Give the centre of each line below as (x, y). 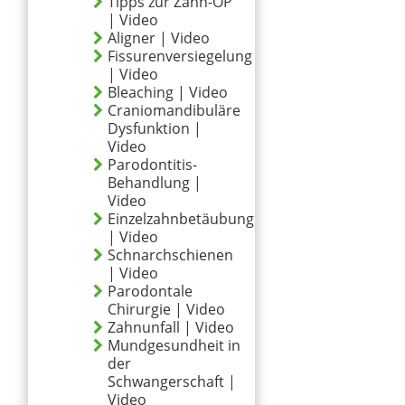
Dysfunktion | (155, 128)
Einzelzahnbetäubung (181, 219)
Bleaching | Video (168, 92)
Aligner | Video (159, 38)
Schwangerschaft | (172, 381)
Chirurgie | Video (166, 309)
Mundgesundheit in (174, 345)
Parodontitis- (152, 165)
